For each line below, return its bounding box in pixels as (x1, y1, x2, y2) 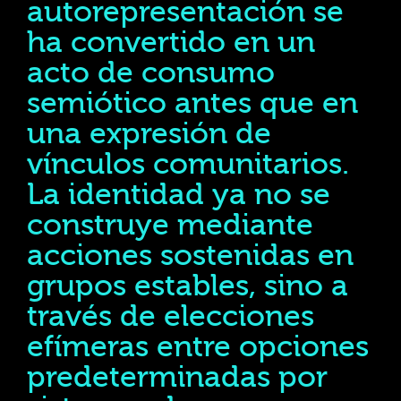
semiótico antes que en (27, 86, 358, 121)
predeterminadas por (27, 360, 328, 395)
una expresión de (27, 116, 271, 151)
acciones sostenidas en (27, 238, 354, 273)
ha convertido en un (27, 25, 315, 60)
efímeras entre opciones (27, 329, 369, 364)
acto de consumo (27, 55, 275, 90)
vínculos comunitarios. (27, 147, 349, 182)
